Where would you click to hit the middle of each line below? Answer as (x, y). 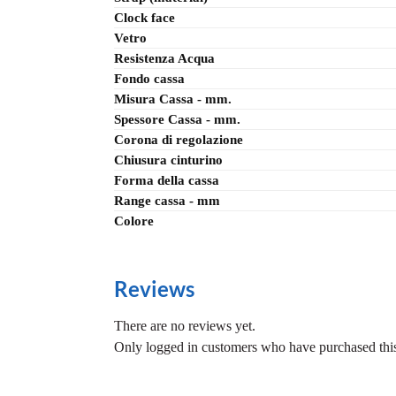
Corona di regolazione (179, 140)
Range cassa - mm (167, 201)
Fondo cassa (149, 79)
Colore (134, 221)
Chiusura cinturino (168, 160)
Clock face (145, 18)
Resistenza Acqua (164, 59)
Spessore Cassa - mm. (177, 120)
